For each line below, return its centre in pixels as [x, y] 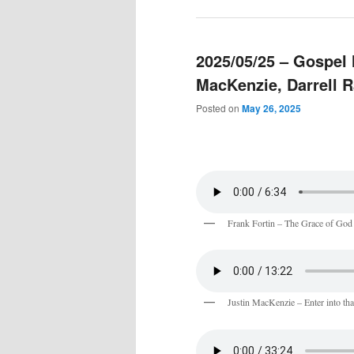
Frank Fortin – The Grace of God [290, 222]
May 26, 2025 [271, 109]
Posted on [219, 108]
